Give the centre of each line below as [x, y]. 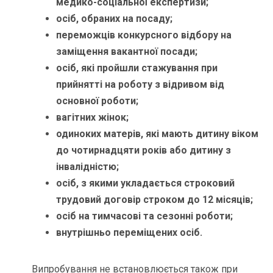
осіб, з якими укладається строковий [146, 183]
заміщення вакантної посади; [128, 52]
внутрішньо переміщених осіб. [129, 233]
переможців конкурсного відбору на [144, 35]
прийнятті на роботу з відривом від [140, 85]
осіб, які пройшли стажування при [137, 68]
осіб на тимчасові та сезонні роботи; [146, 216]
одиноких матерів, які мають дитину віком [158, 134]
